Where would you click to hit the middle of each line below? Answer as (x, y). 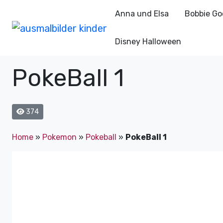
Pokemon (59, 137)
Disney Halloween (148, 42)
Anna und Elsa (142, 14)
